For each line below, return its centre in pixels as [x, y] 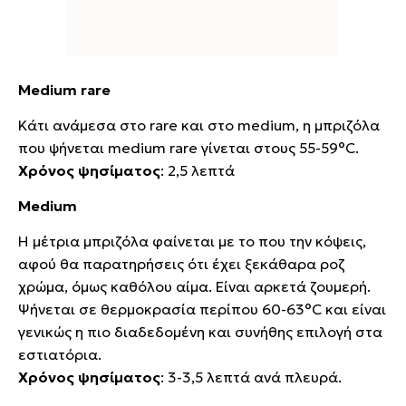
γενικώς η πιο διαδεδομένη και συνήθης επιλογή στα [200, 331]
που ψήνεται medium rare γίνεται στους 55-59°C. [190, 147]
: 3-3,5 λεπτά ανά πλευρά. [253, 377]
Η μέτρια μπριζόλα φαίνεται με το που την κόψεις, [192, 241]
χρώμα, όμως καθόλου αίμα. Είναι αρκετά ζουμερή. [194, 286]
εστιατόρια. [62, 354]
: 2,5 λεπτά [198, 170]
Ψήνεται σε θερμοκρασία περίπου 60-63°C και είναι [202, 309]
